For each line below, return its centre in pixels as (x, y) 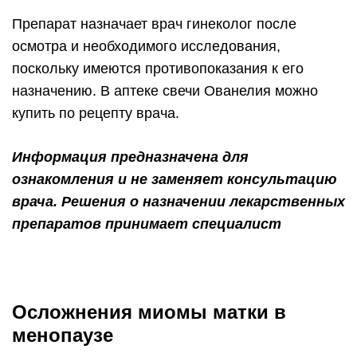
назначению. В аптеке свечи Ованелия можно (165, 91)
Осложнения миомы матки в (149, 312)
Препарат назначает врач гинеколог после (154, 24)
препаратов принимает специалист (147, 224)
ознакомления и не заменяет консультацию (175, 180)
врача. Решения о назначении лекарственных (178, 202)
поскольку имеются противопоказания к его (158, 69)
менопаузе (63, 335)
